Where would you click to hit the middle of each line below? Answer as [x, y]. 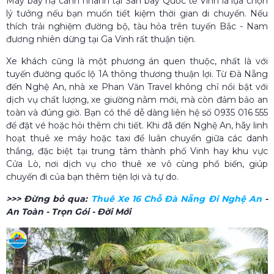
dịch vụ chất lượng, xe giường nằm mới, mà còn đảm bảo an [137, 99]
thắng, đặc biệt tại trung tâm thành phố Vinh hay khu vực [137, 151]
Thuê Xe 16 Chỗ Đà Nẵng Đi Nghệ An [176, 198]
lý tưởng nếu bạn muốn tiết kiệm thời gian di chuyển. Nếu [137, 13]
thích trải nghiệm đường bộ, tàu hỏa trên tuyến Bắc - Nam [137, 26]
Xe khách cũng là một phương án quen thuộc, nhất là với [137, 61]
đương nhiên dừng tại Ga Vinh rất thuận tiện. [101, 39]
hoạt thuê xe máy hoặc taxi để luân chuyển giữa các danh [137, 138]
